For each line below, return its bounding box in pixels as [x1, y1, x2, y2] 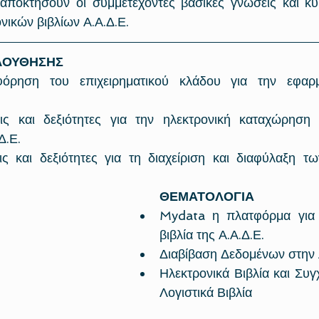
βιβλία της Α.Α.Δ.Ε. [159, 226, 264, 242]
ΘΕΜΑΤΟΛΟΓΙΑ [159, 188, 254, 204]
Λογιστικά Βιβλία [159, 284, 256, 300]
